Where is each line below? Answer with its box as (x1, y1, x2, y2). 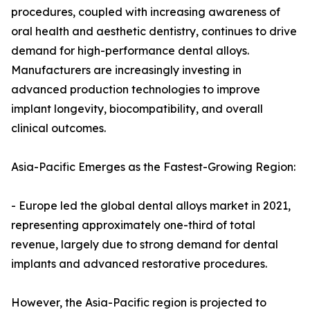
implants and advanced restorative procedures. (11, 257, 267, 271)
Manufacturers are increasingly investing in (11, 63, 241, 77)
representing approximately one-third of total (11, 218, 255, 232)
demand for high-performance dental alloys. (11, 44, 249, 58)
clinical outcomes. (11, 121, 106, 136)
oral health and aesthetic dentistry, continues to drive (11, 24, 297, 39)
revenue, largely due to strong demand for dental (11, 237, 278, 252)
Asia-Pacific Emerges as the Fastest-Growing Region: (11, 160, 295, 174)
